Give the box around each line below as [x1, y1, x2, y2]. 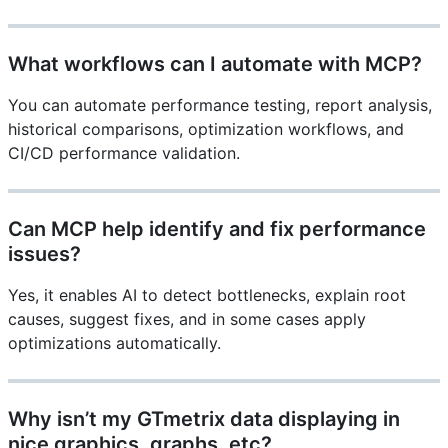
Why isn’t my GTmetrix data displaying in [8, 407, 400, 432]
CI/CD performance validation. [8, 143, 240, 164]
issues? [8, 242, 81, 267]
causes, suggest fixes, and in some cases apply [8, 309, 366, 330]
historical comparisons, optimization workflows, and [8, 119, 404, 140]
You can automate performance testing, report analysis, [8, 95, 432, 116]
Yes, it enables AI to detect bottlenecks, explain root [8, 285, 406, 306]
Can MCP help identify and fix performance [8, 217, 426, 242]
